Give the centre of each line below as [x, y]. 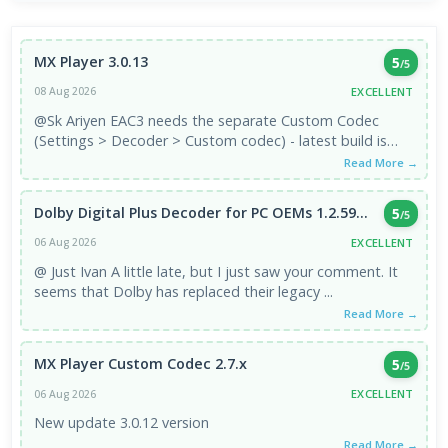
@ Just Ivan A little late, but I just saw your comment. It [73, 271]
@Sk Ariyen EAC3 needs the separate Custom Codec [72, 120]
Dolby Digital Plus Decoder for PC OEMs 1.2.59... [201, 212]
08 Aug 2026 [65, 91]
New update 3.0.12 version [122, 423]
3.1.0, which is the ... [98, 160]
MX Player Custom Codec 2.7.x [141, 364]
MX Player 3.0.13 [91, 61]
